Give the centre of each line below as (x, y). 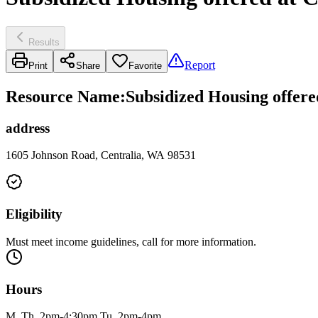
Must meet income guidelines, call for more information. (131, 241)
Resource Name (63, 96)
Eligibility (34, 214)
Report (200, 65)
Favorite (145, 65)
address (28, 128)
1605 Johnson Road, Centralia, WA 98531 (101, 155)
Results (44, 42)
